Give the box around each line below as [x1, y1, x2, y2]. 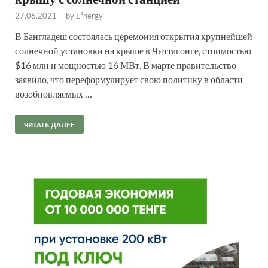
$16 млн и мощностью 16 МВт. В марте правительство [15, 59, 236, 71]
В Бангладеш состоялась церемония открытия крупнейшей [15, 30, 252, 42]
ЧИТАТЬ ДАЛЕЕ [24, 119, 75, 129]
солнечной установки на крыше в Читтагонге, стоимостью [15, 44, 251, 56]
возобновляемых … [15, 87, 92, 99]
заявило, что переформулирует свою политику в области [15, 73, 243, 85]
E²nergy [76, 10, 103, 20]
